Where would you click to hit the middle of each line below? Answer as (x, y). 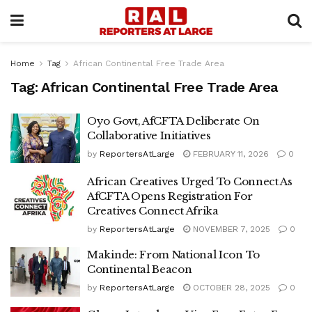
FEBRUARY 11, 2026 (229, 154)
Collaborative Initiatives (149, 135)
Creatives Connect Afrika (153, 210)
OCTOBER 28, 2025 (230, 287)
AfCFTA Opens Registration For (170, 196)
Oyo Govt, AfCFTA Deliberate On (173, 121)
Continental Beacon (140, 269)
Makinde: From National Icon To (173, 254)
